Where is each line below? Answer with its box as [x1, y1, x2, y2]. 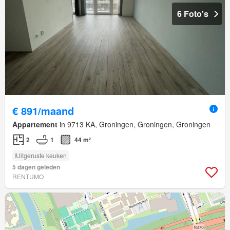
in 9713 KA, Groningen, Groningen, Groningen [57, 119, 210, 130]
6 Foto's [177, 8, 208, 20]
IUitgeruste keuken [14, 151, 67, 160]
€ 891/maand [12, 103, 74, 119]
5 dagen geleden [12, 162, 60, 172]
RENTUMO [12, 172, 44, 181]
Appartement [12, 119, 57, 130]
